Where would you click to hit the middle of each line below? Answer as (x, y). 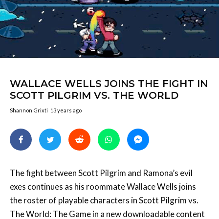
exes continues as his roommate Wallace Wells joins (103, 187)
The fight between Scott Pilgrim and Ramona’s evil (101, 173)
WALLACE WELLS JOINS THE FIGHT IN (109, 84)
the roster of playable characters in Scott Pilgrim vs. (104, 200)
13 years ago (66, 110)
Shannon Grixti (29, 110)
